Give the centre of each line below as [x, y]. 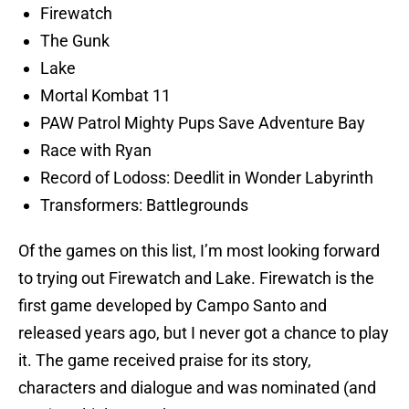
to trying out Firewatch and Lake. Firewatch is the [196, 278]
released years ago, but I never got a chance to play [204, 333]
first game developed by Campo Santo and [173, 306]
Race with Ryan [96, 151]
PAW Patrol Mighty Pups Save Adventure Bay [203, 123]
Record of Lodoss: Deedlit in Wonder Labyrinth [207, 178]
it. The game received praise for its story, [165, 361]
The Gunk [75, 41]
